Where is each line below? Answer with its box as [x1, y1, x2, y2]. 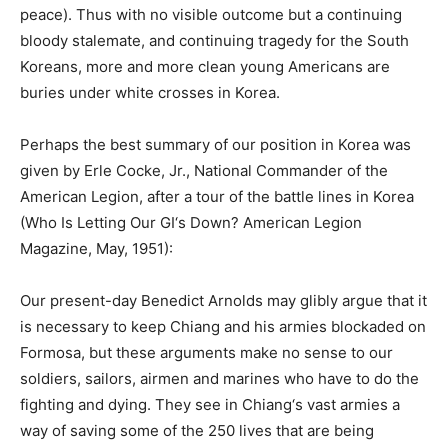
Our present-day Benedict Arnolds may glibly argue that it [20, 291, 427, 310]
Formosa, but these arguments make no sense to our [20, 343, 393, 362]
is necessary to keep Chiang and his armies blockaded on [20, 317, 426, 336]
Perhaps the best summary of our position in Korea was [20, 135, 411, 154]
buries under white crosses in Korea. [20, 83, 280, 102]
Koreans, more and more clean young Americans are [20, 57, 390, 76]
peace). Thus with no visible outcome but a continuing [20, 5, 402, 24]
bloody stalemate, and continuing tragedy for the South [20, 31, 409, 50]
